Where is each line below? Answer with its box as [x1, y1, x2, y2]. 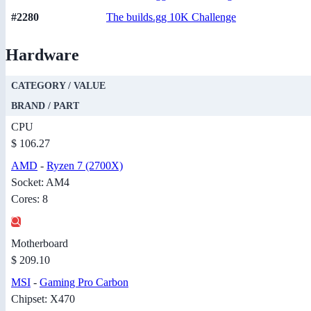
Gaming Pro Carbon [40, 276, 128, 289]
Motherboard [11, 237, 68, 250]
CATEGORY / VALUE [11, 81, 106, 92]
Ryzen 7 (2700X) [47, 160, 123, 172]
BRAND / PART [11, 101, 79, 112]
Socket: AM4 [11, 176, 69, 189]
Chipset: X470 [11, 293, 75, 305]
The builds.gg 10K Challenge [106, 11, 236, 24]
